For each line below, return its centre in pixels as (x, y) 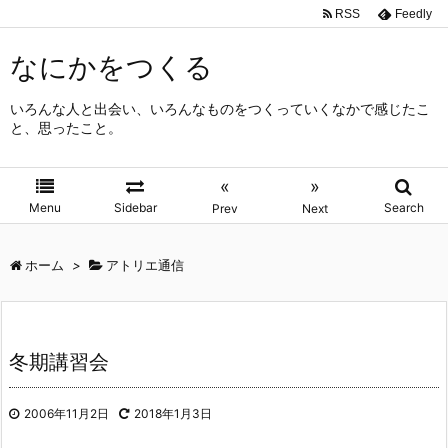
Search (403, 207)
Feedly (413, 13)
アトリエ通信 (145, 265)
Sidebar (135, 207)
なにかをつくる (111, 67)
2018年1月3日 (173, 413)
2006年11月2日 (66, 413)
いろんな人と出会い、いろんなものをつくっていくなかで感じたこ (220, 108)
